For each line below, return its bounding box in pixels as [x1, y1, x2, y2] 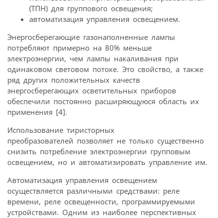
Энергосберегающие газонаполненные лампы [7, 32, 175, 42]
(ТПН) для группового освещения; [29, 3, 153, 13]
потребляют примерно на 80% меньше [7, 42, 152, 53]
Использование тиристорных [7, 125, 114, 135]
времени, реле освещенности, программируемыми [7, 196, 195, 206]
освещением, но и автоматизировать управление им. [7, 157, 207, 167]
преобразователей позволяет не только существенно [7, 135, 204, 145]
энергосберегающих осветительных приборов [7, 85, 176, 95]
